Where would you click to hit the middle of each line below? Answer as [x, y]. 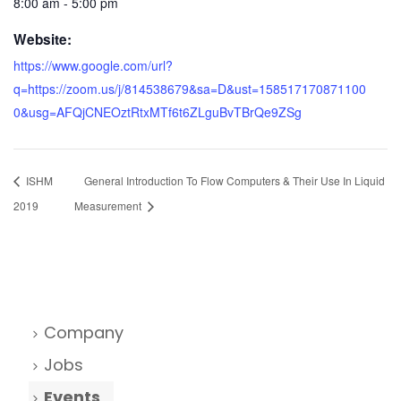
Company [84, 332]
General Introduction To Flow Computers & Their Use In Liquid [235, 181]
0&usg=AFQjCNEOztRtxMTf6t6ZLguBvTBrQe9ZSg [158, 112]
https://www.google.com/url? [93, 66]
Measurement [110, 205]
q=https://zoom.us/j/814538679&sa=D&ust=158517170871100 [190, 89]
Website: [43, 40]
